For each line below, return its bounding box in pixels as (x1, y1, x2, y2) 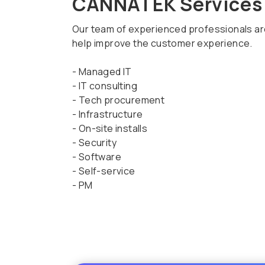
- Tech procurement (72, 93, 165, 106)
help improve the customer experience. (72, 36, 253, 50)
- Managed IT (72, 64, 132, 78)
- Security (72, 135, 117, 149)
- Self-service (72, 164, 135, 177)
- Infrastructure (72, 107, 143, 121)
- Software (72, 150, 121, 163)
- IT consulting (72, 79, 137, 92)
